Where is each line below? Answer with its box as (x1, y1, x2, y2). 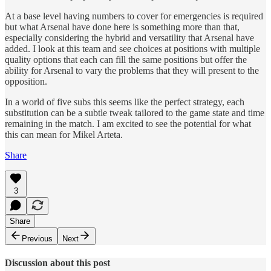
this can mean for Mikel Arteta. (5, 129, 123, 140)
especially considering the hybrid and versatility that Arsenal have (5, 32, 254, 43)
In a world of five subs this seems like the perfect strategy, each (5, 96, 244, 107)
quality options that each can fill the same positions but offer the (5, 54, 247, 65)
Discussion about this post (5, 257, 110, 268)
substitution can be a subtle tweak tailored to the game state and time (5, 107, 264, 118)
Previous (22, 233, 53, 243)
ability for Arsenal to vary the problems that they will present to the (5, 65, 259, 76)
